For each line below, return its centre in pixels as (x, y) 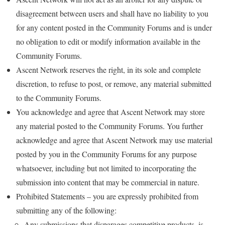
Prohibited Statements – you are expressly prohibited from (107, 196)
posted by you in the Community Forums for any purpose (106, 154)
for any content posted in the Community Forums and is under (114, 27)
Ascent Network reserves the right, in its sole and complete (108, 70)
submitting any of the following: (66, 210)
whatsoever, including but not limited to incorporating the (106, 168)
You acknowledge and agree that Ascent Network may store (110, 112)
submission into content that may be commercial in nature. (108, 182)
